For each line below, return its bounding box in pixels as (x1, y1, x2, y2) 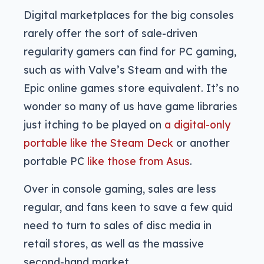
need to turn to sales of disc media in (24, 219, 212, 232)
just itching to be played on (24, 118, 164, 131)
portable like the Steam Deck (24, 136, 173, 150)
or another (173, 136, 230, 150)
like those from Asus (87, 154, 190, 168)
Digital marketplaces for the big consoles (24, 8, 234, 22)
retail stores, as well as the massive (24, 237, 204, 250)
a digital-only (164, 118, 230, 131)
